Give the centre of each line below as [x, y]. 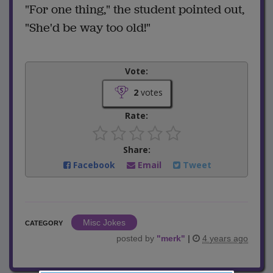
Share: [136, 150]
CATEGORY [44, 223]
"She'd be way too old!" [88, 28]
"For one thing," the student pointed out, [135, 10]
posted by [136, 239]
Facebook [94, 165]
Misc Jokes [104, 223]
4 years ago [225, 239]
